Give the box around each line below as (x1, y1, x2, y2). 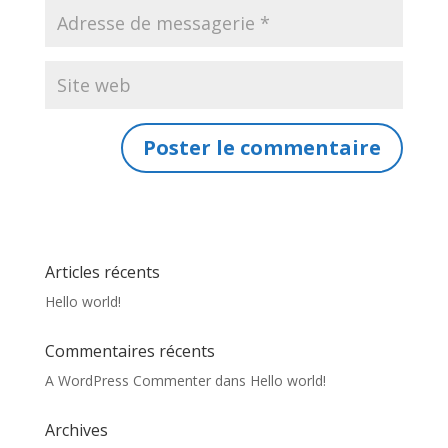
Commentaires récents (44, 340, 215, 362)
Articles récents (44, 261, 160, 283)
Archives (44, 419, 108, 441)
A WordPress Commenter (44, 371, 211, 390)
